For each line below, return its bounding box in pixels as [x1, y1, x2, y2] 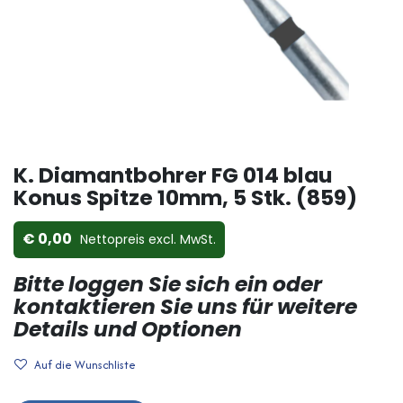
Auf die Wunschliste [34, 356, 136, 373]
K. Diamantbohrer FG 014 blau [13, 160, 333, 190]
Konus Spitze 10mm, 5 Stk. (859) [13, 183, 357, 212]
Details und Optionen [13, 314, 242, 344]
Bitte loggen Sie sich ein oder [13, 269, 322, 299]
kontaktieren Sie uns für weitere [13, 291, 357, 321]
